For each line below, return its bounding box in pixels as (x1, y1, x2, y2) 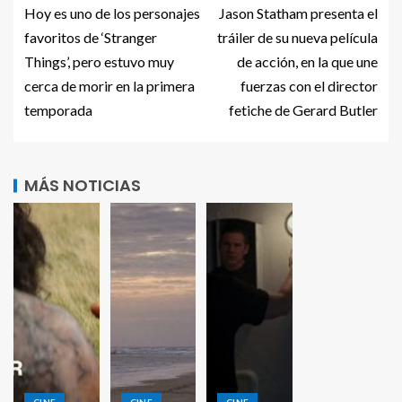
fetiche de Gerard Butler (229, 100, 378, 118)
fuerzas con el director (240, 76, 378, 94)
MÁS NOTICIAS (24, 173, 141, 197)
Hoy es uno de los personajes (24, 4, 200, 22)
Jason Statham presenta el (219, 4, 378, 22)
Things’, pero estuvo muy (24, 52, 174, 70)
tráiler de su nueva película (217, 28, 378, 46)
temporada (24, 100, 92, 118)
